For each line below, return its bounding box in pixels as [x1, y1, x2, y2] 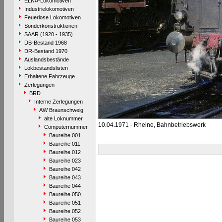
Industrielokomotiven [24, 6, 74, 12]
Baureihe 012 [49, 149, 81, 155]
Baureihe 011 [49, 141, 80, 147]
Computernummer [44, 124, 88, 130]
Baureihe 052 [49, 208, 81, 214]
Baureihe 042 [49, 166, 81, 172]
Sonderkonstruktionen [24, 23, 77, 29]
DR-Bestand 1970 [24, 48, 67, 54]
